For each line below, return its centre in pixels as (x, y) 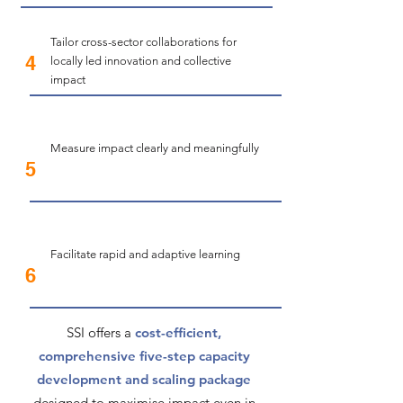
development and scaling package (144, 379)
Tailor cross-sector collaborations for (143, 42)
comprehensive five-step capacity (144, 356)
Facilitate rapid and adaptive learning (145, 254)
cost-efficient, (176, 332)
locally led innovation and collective (140, 61)
